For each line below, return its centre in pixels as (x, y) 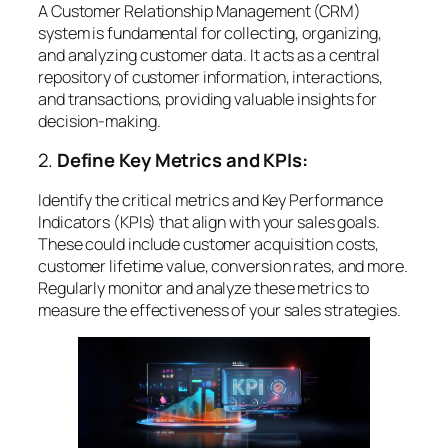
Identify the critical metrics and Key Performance (211, 199)
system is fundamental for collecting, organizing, (210, 32)
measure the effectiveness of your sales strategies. (219, 309)
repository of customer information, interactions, (211, 76)
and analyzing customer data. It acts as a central (209, 54)
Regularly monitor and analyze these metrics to (204, 287)
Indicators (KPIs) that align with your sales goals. (209, 221)
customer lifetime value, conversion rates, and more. (223, 265)
